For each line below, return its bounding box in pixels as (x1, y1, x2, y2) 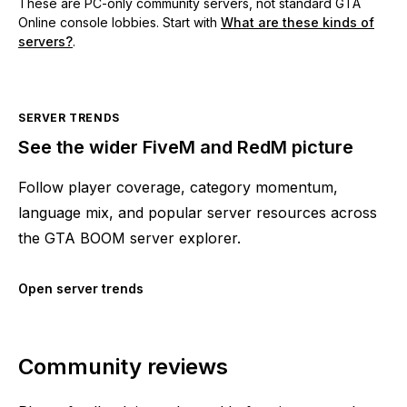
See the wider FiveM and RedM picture (18, 135, 353, 158)
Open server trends (18, 281, 144, 297)
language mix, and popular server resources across (18, 203, 377, 223)
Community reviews (18, 353, 228, 381)
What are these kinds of (221, 14, 374, 30)
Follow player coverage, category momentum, (18, 178, 338, 197)
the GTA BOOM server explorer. (18, 229, 241, 248)
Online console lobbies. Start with (18, 14, 217, 30)
